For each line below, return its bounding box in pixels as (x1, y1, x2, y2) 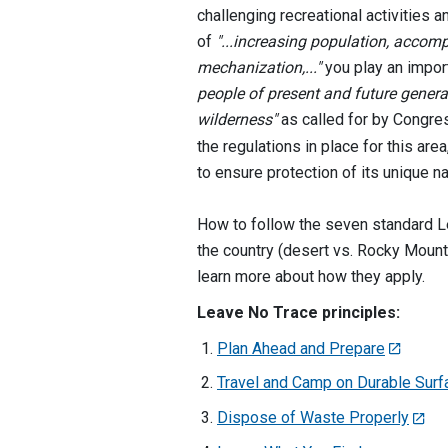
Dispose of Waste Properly (217, 408, 409, 428)
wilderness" (197, 109, 277, 129)
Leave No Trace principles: (197, 302, 400, 322)
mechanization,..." (197, 57, 321, 77)
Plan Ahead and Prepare (217, 338, 385, 358)
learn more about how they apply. (197, 266, 425, 286)
